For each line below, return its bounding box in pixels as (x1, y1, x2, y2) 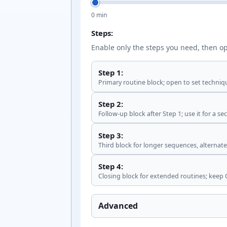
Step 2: (98, 98, 124, 109)
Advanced (98, 200, 138, 212)
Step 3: (98, 130, 124, 140)
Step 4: (98, 161, 124, 172)
